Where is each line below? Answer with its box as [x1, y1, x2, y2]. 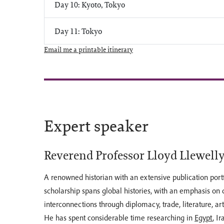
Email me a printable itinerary [44, 45, 133, 54]
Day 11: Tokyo [54, 25, 102, 36]
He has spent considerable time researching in [44, 213, 194, 222]
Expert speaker [44, 115, 148, 136]
